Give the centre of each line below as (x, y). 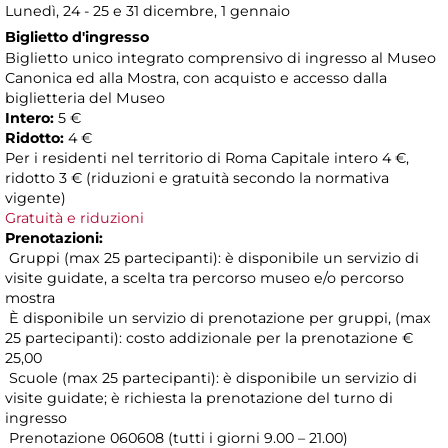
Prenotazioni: (54, 238)
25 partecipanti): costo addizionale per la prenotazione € (209, 338)
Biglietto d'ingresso (77, 37)
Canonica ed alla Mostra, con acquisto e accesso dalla (196, 78)
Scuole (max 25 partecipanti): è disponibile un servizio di (211, 378)
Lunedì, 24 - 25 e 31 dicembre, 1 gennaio (147, 11)
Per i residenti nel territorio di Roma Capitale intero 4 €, (207, 158)
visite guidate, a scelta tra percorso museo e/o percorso (204, 278)
